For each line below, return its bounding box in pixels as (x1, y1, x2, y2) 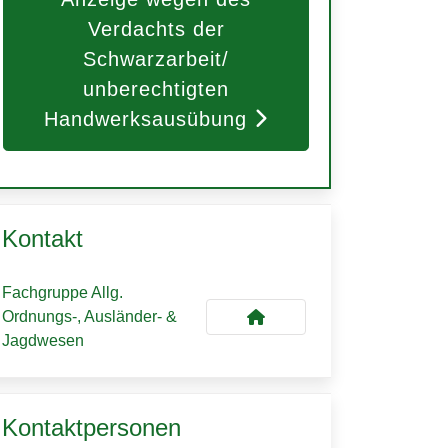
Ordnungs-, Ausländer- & (2, 308, 177, 325)
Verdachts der (87, 18, 225, 40)
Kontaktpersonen (2, 414, 181, 441)
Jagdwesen (2, 332, 84, 349)
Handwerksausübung (44, 108, 247, 130)
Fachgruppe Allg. (2, 284, 123, 301)
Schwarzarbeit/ (83, 48, 229, 70)
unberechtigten (83, 78, 229, 100)
